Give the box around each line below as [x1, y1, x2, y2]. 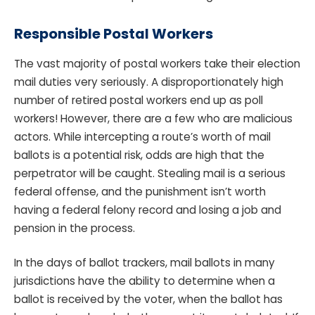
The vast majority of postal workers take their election [14, 56, 300, 71]
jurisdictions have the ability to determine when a [14, 274, 275, 289]
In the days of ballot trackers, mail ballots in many [14, 255, 275, 271]
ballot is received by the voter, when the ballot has [14, 292, 283, 307]
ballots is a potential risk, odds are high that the [14, 147, 264, 162]
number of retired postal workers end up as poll [14, 92, 263, 108]
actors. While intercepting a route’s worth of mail [14, 129, 271, 144]
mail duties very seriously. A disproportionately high [14, 74, 283, 89]
